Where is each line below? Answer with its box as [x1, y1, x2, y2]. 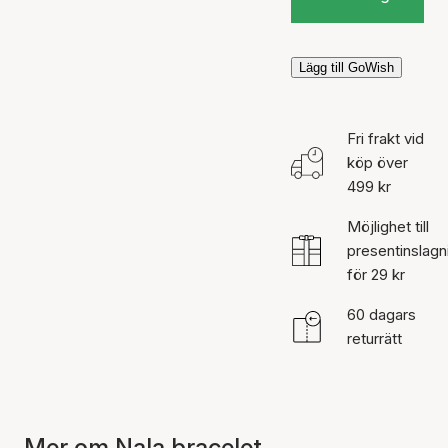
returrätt [346, 328, 402, 348]
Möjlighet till [346, 216, 429, 236]
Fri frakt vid [346, 128, 424, 148]
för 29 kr [346, 264, 405, 284]
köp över [346, 152, 408, 172]
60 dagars [346, 304, 416, 324]
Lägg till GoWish [298, 59, 394, 75]
